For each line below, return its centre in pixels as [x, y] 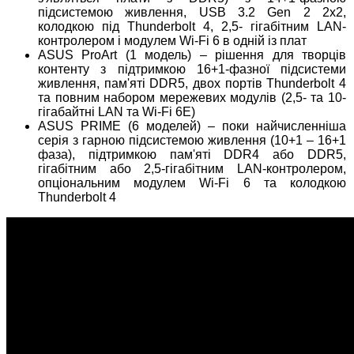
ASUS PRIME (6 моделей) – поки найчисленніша [192, 126]
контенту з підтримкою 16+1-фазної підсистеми [192, 70]
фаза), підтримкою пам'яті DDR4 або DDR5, [192, 155]
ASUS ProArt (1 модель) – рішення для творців [192, 55]
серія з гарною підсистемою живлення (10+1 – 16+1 [192, 141]
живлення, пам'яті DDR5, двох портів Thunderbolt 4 [192, 84]
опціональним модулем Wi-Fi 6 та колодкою [192, 183]
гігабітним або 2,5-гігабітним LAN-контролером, [192, 169]
